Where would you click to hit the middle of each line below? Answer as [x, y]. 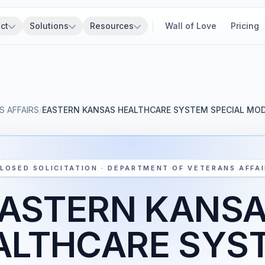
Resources [112, 26]
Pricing [245, 26]
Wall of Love [191, 26]
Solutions [49, 26]
